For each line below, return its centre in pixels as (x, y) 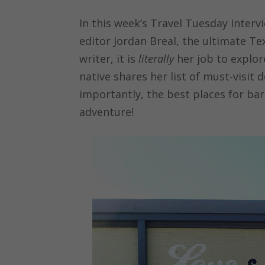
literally (155, 58)
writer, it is (108, 58)
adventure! (110, 112)
